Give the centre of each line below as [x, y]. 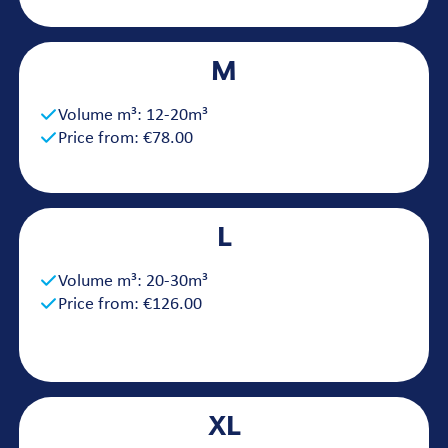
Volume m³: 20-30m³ [133, 281]
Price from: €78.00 [125, 138]
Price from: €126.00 [130, 304]
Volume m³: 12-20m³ [133, 115]
